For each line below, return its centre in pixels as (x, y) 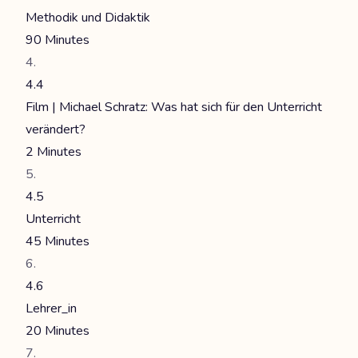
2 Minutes (54, 152)
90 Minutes (58, 40)
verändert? (56, 129)
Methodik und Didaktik (88, 18)
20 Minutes (58, 331)
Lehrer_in (51, 308)
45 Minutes (58, 241)
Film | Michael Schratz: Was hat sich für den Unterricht (174, 107)
